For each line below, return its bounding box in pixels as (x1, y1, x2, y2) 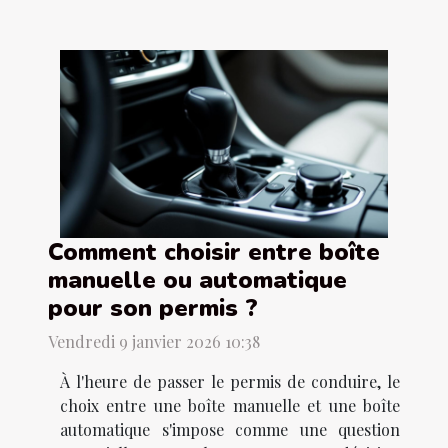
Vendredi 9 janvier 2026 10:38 (48, 330, 260, 352)
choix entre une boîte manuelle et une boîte (60, 394, 400, 416)
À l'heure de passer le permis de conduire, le (60, 370, 400, 392)
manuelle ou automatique (48, 263, 347, 296)
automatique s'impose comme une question (60, 418, 400, 440)
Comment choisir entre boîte (48, 235, 380, 268)
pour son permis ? (48, 291, 258, 324)
